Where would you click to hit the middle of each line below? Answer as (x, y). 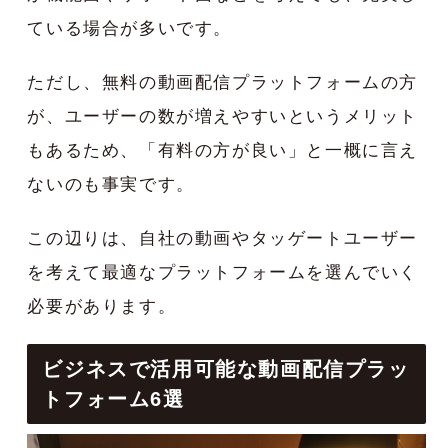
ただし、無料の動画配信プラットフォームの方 (222, 82)
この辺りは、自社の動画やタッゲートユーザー (222, 238)
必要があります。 (102, 306)
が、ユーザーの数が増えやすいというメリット (222, 116)
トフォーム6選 (113, 398)
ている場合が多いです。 (129, 28)
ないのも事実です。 (111, 184)
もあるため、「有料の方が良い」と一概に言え (222, 150)
